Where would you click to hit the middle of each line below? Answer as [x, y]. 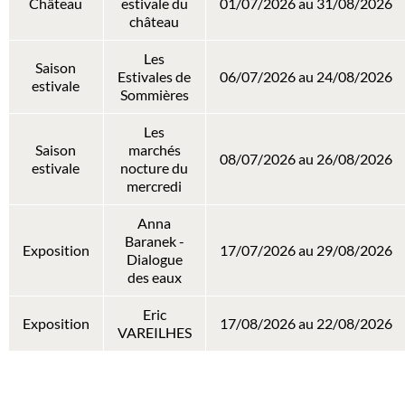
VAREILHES [154, 332]
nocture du [155, 168]
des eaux [154, 277]
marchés [154, 150]
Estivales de [155, 76]
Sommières [154, 94]
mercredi [155, 186]
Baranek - [154, 241]
